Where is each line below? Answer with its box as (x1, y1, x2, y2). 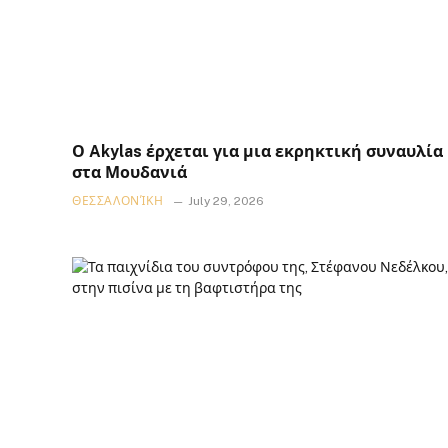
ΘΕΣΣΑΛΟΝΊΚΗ (72, 193, 164, 208)
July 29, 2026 (187, 193, 264, 208)
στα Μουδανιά (72, 162, 187, 182)
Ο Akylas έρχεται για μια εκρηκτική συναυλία (72, 141, 443, 161)
